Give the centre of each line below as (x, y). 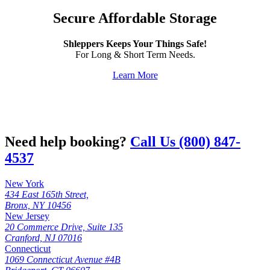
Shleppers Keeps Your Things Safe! (135, 44)
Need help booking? (67, 142)
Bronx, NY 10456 (38, 205)
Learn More (135, 75)
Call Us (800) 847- (185, 142)
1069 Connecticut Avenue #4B (63, 259)
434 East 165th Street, (47, 194)
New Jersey (27, 216)
